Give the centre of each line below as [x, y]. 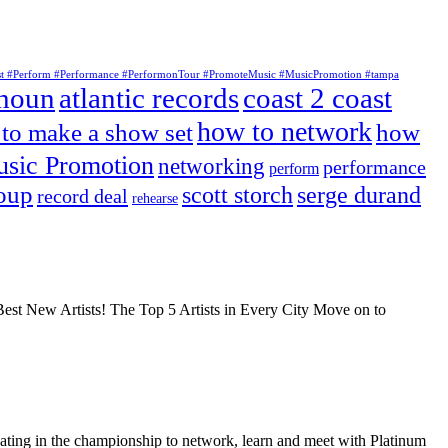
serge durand [359, 195]
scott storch [237, 195]
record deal [82, 196]
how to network [284, 132]
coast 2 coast [317, 98]
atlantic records [149, 98]
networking [211, 167]
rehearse [155, 199]
